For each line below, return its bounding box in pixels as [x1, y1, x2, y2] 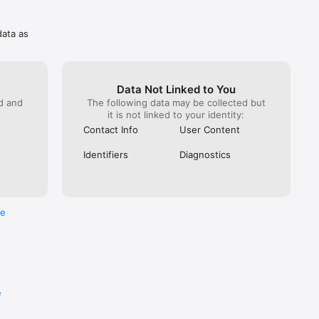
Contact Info [83, 124, 138, 136]
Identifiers [83, 149, 128, 161]
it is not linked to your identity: [108, 109, 245, 121]
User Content [179, 124, 241, 136]
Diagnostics [179, 149, 231, 161]
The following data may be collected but [86, 97, 266, 109]
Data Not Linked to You [116, 83, 236, 97]
